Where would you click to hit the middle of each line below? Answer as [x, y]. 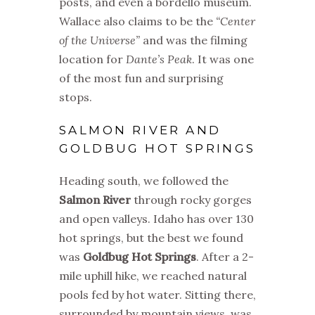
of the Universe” [99, 40]
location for [92, 59]
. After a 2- [225, 257]
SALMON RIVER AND [140, 130]
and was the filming [194, 40]
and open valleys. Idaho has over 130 [156, 219]
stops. [76, 97]
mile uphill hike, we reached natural [153, 276]
